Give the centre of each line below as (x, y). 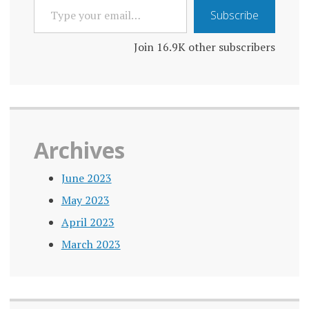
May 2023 (85, 200)
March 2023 (91, 244)
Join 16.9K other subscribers (205, 47)
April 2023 (88, 222)
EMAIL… (53, 32)
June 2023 (86, 178)
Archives (79, 150)
